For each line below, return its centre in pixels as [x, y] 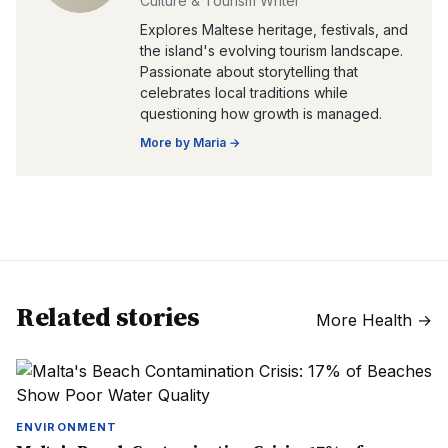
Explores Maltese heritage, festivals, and [274, 29]
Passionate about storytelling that [249, 71]
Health [387, 320]
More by [166, 142]
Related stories [108, 317]
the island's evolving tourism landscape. [271, 50]
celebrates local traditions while [244, 92]
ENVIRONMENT [67, 427]
